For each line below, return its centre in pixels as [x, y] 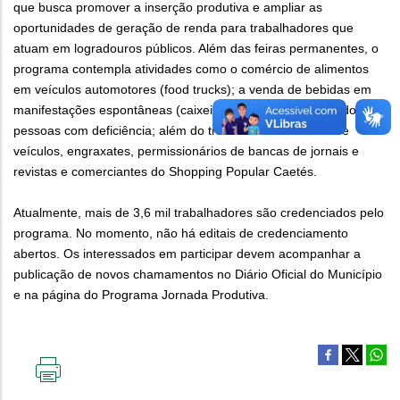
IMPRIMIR [75, 390]
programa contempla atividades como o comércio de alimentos [191, 69]
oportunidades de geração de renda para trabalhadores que [183, 28]
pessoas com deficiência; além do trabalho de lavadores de [181, 131]
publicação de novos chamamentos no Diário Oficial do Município [198, 275]
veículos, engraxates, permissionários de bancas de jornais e [186, 151]
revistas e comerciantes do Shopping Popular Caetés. [165, 172]
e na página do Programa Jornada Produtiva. [141, 295]
